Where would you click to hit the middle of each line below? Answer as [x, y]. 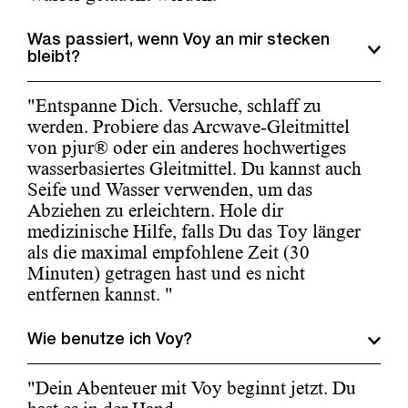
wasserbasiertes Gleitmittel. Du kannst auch [194, 169]
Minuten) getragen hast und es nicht [166, 274]
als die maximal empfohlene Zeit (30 [168, 253]
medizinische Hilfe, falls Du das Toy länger [194, 232]
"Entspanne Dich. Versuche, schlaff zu [174, 106]
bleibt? [54, 59]
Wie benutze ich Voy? [110, 341]
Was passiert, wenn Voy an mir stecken [178, 41]
